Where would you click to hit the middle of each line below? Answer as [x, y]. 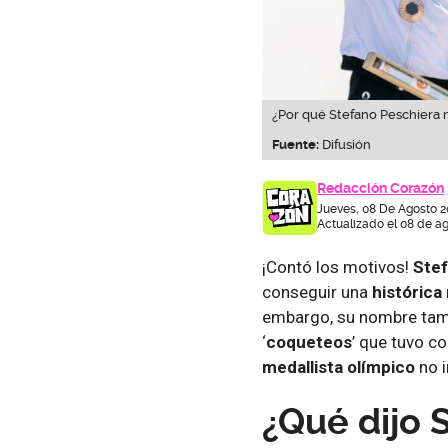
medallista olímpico [340, 366]
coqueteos [309, 341]
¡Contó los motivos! [337, 266]
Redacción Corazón [380, 187]
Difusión [345, 144]
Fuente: [295, 144]
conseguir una [317, 291]
